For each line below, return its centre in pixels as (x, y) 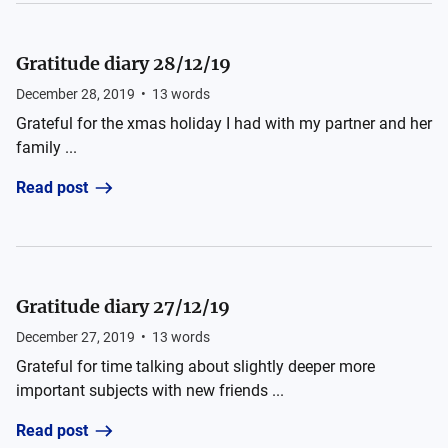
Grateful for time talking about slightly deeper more (195, 366)
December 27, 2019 (75, 337)
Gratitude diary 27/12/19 (123, 306)
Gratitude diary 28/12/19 (123, 63)
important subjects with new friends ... (150, 390)
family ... (46, 147)
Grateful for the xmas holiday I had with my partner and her (224, 123)
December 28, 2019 (75, 94)
